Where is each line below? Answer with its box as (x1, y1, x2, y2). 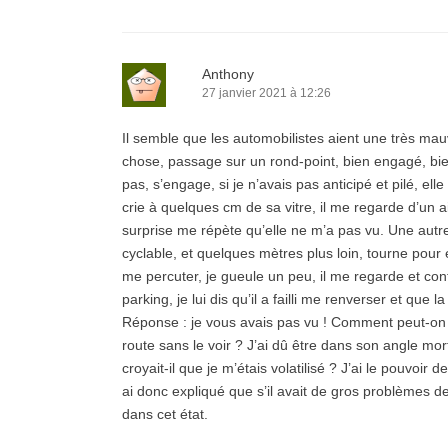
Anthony (202, 66, 254, 82)
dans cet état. (122, 406, 208, 422)
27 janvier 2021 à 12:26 (202, 86, 331, 100)
